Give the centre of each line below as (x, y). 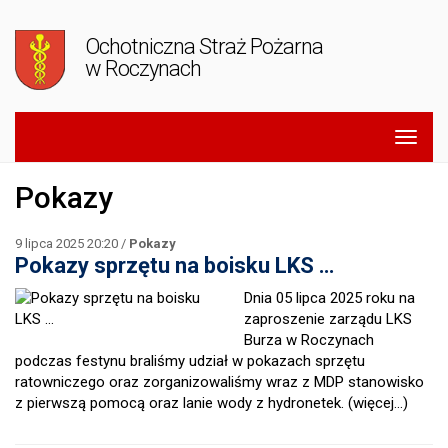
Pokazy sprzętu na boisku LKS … (174, 265)
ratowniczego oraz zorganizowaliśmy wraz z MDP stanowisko (219, 382)
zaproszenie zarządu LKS (328, 319)
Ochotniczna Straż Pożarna (203, 46)
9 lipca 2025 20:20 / (72, 243)
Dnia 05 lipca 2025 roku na (329, 298)
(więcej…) (378, 403)
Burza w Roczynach (309, 340)
